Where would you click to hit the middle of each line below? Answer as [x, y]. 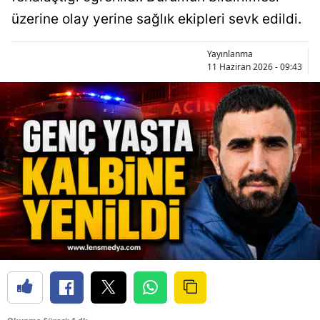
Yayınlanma [230, 54]
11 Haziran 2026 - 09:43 [255, 67]
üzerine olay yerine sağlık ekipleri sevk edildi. [156, 19]
